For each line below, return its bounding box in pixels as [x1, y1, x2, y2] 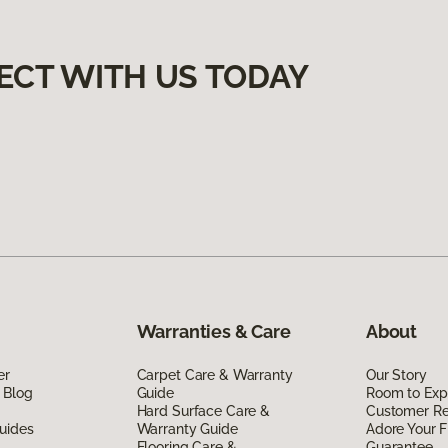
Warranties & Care [136, 320, 291, 342]
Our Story [365, 366, 427, 383]
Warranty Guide [136, 420, 238, 437]
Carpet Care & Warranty [136, 366, 293, 383]
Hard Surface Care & [136, 402, 270, 419]
